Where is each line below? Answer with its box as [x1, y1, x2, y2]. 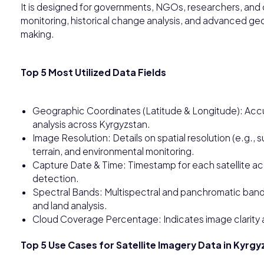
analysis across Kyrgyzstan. [32, 118, 150, 130]
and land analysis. [32, 199, 107, 211]
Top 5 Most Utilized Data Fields [21, 66, 166, 78]
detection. [32, 172, 79, 184]
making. [21, 28, 54, 39]
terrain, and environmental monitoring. [32, 145, 194, 157]
